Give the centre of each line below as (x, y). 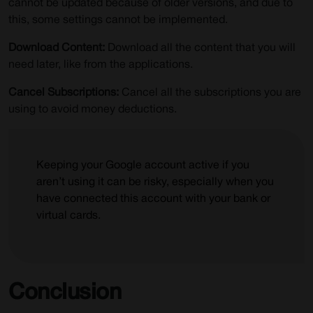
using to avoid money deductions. (93, 110)
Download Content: (57, 48)
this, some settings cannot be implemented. (118, 20)
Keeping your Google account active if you (143, 166)
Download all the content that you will (200, 48)
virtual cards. (68, 216)
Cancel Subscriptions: (64, 93)
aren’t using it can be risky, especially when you (155, 182)
